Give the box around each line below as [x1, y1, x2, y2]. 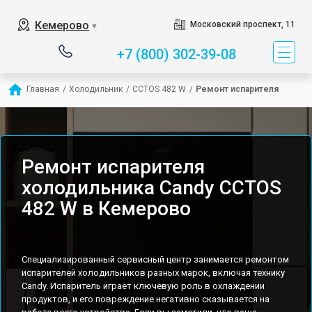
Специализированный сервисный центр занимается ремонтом [22, 254, 289, 265]
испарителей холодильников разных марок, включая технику [22, 267, 285, 278]
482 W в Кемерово [22, 197, 191, 220]
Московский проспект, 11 [189, 19, 295, 29]
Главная [26, 84, 59, 94]
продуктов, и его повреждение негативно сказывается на [22, 294, 270, 304]
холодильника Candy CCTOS [22, 176, 281, 199]
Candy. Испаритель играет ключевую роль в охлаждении [22, 281, 265, 291]
